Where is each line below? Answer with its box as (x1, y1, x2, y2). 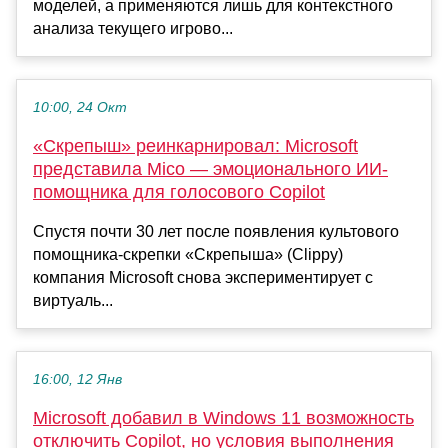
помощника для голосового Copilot (33, 181, 325, 202)
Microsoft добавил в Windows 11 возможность (33, 407, 414, 428)
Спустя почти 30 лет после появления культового (33, 222, 399, 240)
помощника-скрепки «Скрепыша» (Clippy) (33, 245, 343, 263)
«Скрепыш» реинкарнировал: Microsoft (33, 135, 358, 156)
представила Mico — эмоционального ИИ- (33, 158, 388, 179)
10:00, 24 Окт (33, 99, 127, 115)
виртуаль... (33, 291, 113, 309)
